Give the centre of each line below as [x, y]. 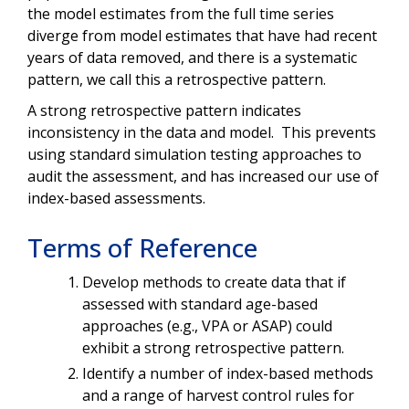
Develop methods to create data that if [214, 282]
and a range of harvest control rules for [218, 395]
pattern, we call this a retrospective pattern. [180, 79]
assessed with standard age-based [200, 304]
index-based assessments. [120, 198]
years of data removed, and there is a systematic [192, 57]
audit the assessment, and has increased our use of [203, 176]
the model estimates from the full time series [181, 13]
